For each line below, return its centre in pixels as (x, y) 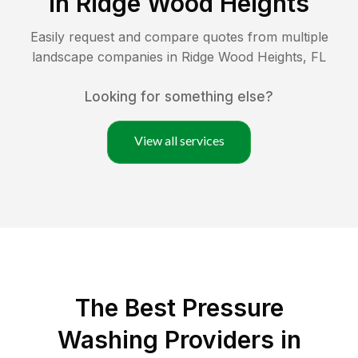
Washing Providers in (179, 340)
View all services (179, 141)
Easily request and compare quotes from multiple (179, 37)
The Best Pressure (179, 308)
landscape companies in (107, 57)
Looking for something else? (179, 97)
